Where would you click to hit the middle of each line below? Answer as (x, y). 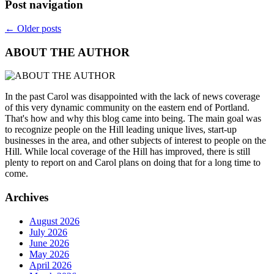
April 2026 (50, 265)
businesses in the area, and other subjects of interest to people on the (135, 141)
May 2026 (49, 254)
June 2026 (49, 243)
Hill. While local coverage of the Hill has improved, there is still (128, 152)
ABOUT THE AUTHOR (67, 52)
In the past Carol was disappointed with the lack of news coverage (132, 97)
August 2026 (54, 221)
